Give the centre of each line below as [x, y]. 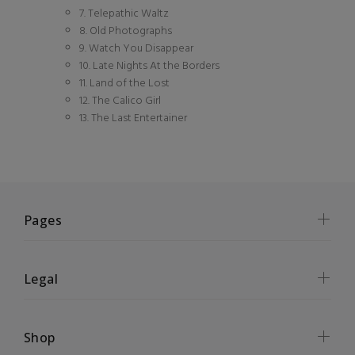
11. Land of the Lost [124, 84]
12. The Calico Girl [120, 101]
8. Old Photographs [126, 31]
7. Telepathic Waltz [124, 14]
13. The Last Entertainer [133, 118]
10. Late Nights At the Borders [149, 66]
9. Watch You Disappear [136, 49]
